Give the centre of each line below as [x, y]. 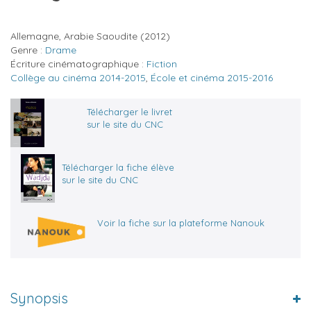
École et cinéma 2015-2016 [212, 77]
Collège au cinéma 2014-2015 [78, 77]
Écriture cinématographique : [78, 64]
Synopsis [39, 298]
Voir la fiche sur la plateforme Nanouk [181, 222]
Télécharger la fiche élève [118, 167]
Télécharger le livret [129, 111]
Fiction [162, 64]
